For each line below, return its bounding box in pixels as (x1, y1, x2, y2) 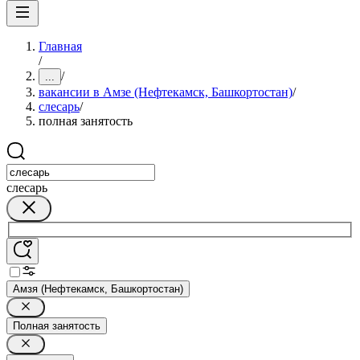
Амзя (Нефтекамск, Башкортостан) (13, 282, 183, 295)
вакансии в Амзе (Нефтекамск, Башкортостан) (39, 85, 292, 99)
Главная (39, 39, 82, 53)
